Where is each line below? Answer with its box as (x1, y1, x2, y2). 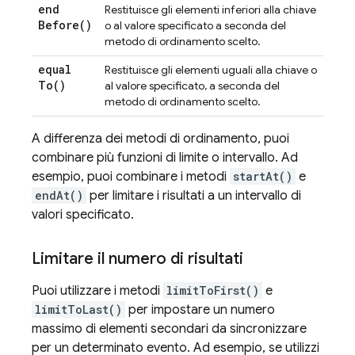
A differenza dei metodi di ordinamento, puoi (32, 131, 289, 147)
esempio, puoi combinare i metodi (32, 169, 230, 185)
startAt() (233, 169, 292, 184)
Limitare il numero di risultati (32, 249, 243, 269)
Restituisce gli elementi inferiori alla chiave (105, 2, 316, 17)
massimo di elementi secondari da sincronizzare (32, 321, 307, 337)
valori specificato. (32, 207, 134, 223)
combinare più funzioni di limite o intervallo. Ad (32, 150, 298, 166)
